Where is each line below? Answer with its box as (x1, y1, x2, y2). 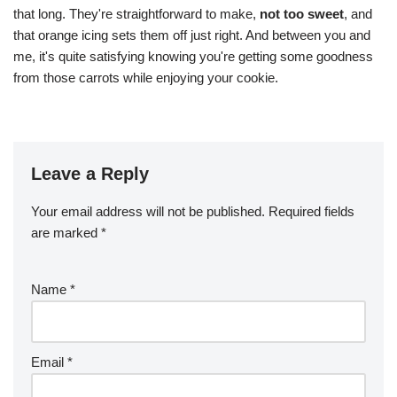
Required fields (269, 203, 354, 219)
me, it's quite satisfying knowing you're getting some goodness (13, 48, 373, 64)
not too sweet (260, 5, 344, 21)
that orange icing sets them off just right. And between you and (13, 27, 370, 43)
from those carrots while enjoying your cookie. (13, 69, 278, 85)
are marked (31, 224, 101, 240)
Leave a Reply (31, 163, 149, 183)
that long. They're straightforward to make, (13, 5, 260, 21)
